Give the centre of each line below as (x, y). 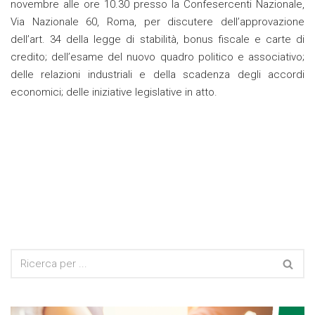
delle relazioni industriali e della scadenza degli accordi (157, 75)
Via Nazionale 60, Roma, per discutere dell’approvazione (157, 22)
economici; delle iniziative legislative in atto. (114, 92)
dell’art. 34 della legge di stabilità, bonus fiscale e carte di (157, 40)
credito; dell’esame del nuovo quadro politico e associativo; (157, 57)
